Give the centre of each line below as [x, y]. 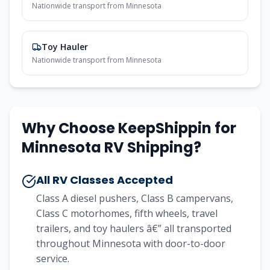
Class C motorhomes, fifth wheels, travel [127, 213]
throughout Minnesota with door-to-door [131, 243]
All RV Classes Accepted [105, 180]
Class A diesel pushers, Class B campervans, [135, 198]
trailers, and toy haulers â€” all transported [134, 228]
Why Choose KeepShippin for [129, 128]
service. [53, 259]
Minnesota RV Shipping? [111, 147]
